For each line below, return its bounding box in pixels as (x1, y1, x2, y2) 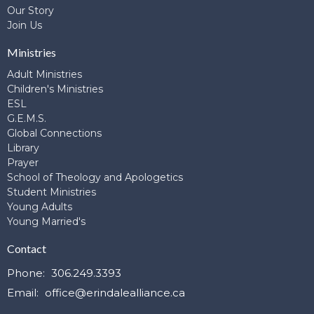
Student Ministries (7, 185, 96, 198)
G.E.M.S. (7, 111, 46, 125)
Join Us (7, 19, 42, 32)
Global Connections (7, 126, 102, 139)
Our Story (7, 4, 54, 17)
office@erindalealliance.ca (45, 286, 185, 299)
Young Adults (7, 200, 72, 213)
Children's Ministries (7, 82, 103, 95)
